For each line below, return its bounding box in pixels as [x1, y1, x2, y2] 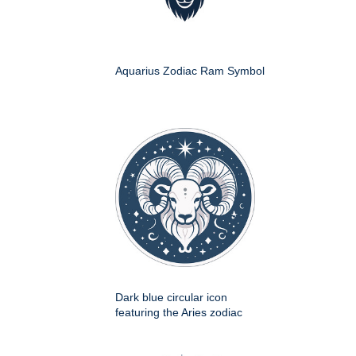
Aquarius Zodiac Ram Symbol [115, 64, 265, 78]
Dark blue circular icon [115, 291, 227, 304]
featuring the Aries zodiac [115, 306, 242, 319]
